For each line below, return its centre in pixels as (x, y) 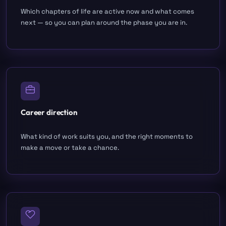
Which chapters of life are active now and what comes (107, 11)
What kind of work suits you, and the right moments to (107, 137)
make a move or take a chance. (70, 148)
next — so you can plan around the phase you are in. (104, 22)
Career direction (49, 112)
